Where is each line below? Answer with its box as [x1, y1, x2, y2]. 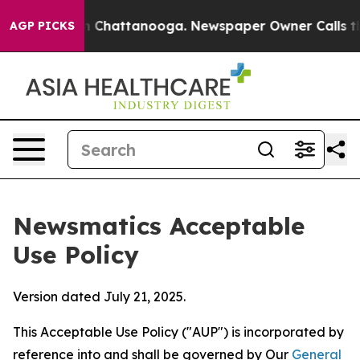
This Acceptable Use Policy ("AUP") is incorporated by [13, 324, 344, 340]
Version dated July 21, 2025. [13, 288, 186, 305]
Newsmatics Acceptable [13, 211, 305, 241]
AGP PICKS [10, 18, 75, 33]
